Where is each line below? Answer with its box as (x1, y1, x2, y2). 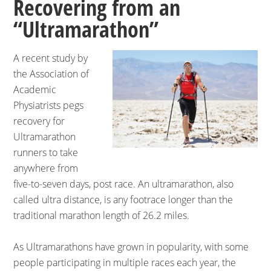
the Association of (13, 67, 90, 80)
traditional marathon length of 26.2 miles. (13, 209, 190, 222)
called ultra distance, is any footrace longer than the (13, 193, 233, 206)
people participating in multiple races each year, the (13, 256, 237, 269)
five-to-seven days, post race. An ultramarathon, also (13, 177, 234, 191)
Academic (13, 83, 57, 96)
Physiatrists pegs (13, 99, 84, 112)
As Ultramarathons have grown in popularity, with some (13, 240, 249, 253)
